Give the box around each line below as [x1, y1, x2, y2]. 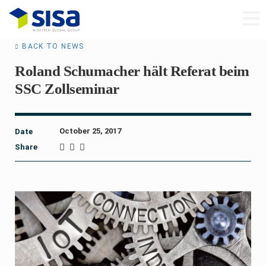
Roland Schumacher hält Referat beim [15, 63, 249, 79]
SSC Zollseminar [15, 81, 119, 97]
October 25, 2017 [59, 126, 121, 135]
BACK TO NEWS [22, 42, 84, 50]
